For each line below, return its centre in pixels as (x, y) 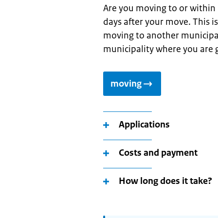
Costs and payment (158, 153)
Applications (144, 125)
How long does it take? (165, 181)
